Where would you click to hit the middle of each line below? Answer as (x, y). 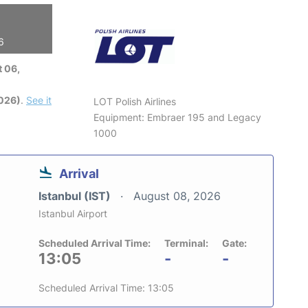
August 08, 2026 (177, 196)
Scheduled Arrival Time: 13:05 (106, 287)
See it (39, 100)
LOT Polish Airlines (135, 101)
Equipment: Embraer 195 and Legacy (178, 117)
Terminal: (186, 243)
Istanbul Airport (73, 213)
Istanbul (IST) (76, 196)
